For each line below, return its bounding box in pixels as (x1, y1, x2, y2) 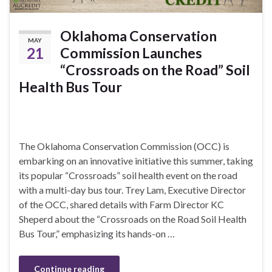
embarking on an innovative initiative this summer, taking (19, 154, 253, 166)
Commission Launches (60, 44, 202, 61)
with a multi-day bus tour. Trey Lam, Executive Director (19, 183, 246, 195)
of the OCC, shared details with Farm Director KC (19, 198, 224, 210)
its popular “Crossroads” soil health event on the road (19, 169, 237, 181)
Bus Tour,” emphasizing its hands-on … (19, 227, 175, 239)
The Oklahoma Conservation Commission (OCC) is (19, 140, 229, 152)
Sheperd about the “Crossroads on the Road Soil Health (19, 212, 246, 225)
